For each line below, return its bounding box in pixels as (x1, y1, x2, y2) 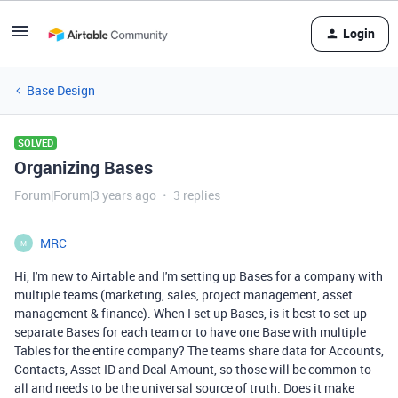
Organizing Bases (14, 155, 153, 179)
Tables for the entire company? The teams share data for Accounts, (14, 342, 384, 359)
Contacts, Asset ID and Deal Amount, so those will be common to (14, 361, 371, 378)
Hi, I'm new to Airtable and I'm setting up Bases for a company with (14, 267, 383, 284)
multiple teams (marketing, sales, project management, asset (14, 286, 353, 303)
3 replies (173, 187, 220, 203)
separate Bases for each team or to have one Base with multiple (14, 323, 366, 340)
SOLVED (18, 136, 53, 149)
